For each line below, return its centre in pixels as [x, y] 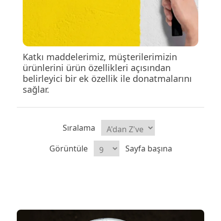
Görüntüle [68, 148]
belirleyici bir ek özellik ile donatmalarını [107, 78]
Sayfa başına [148, 148]
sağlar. [36, 89]
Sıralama [79, 128]
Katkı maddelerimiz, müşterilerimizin [100, 56]
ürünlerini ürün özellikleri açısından [96, 67]
